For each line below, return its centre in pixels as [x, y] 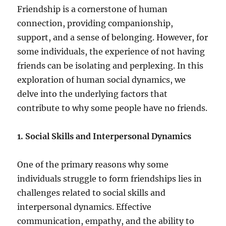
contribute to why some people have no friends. [112, 108]
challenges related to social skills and [92, 193]
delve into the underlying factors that [93, 94]
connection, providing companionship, [95, 23]
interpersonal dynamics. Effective [84, 207]
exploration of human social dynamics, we [102, 80]
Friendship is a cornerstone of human [93, 9]
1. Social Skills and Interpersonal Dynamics [104, 136]
